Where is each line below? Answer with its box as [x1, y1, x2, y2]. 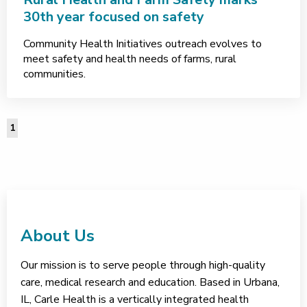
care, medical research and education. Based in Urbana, [21, 275, 280, 290]
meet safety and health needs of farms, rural [23, 51, 236, 66]
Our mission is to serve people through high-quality [21, 258, 265, 273]
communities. [23, 66, 86, 82]
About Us [21, 225, 95, 247]
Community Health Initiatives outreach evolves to [23, 36, 262, 51]
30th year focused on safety [23, 8, 204, 26]
